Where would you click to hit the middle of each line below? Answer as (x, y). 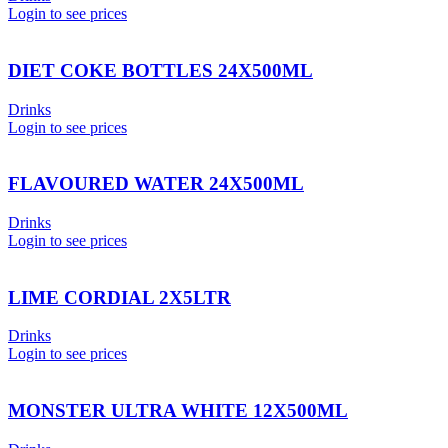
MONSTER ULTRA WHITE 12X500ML (178, 411)
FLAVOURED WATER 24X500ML (156, 184)
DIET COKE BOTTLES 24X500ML (160, 70)
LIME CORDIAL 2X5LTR (119, 297)
